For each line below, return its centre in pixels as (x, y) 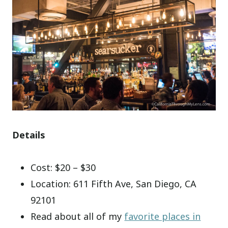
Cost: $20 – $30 (63, 167)
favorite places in (163, 216)
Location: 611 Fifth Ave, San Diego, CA (114, 183)
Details (29, 135)
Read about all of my (78, 216)
